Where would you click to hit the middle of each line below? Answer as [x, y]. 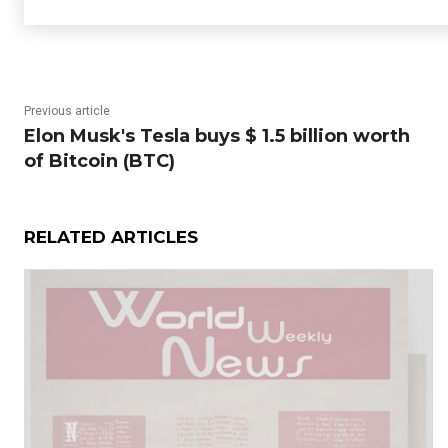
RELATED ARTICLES [111, 237]
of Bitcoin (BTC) [99, 161]
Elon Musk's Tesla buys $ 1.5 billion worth [217, 136]
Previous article [67, 111]
